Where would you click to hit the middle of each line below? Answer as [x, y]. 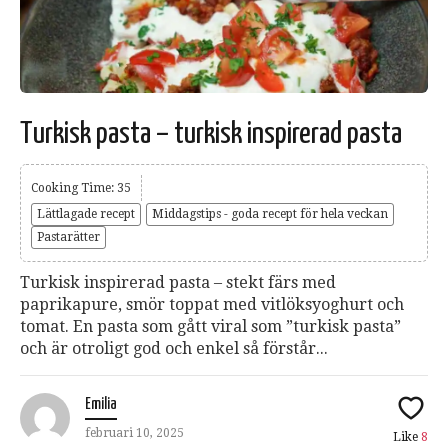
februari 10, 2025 [134, 433]
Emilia [101, 405]
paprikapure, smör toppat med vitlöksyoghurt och [212, 305]
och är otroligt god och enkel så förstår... [174, 349]
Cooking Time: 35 [81, 188]
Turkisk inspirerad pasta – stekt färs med [178, 283]
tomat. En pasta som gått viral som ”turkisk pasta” [210, 327]
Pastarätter [68, 237]
